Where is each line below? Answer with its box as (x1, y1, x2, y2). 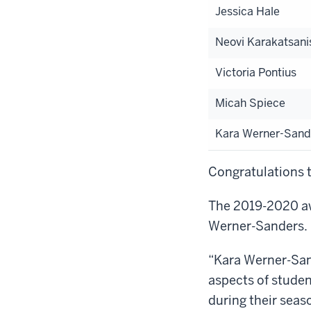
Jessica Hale (215, 3, 280, 19)
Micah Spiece (215, 95, 285, 110)
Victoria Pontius (215, 65, 296, 80)
